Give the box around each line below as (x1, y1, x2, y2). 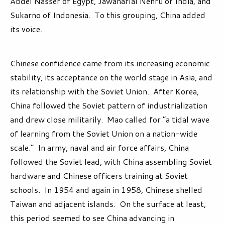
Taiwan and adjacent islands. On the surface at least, (10, 198, 206, 210)
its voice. (10, 23, 42, 35)
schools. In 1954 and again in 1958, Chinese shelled (10, 184, 202, 196)
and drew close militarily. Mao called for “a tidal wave (10, 114, 209, 126)
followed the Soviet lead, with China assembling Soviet (10, 156, 212, 168)
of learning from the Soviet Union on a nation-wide (10, 128, 197, 140)
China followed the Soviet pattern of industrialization (10, 99, 207, 111)
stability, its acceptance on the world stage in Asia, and (10, 71, 212, 83)
